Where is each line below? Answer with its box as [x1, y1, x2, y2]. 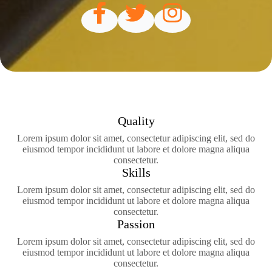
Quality [117, 114, 155, 128]
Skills [121, 166, 151, 180]
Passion [117, 217, 155, 231]
